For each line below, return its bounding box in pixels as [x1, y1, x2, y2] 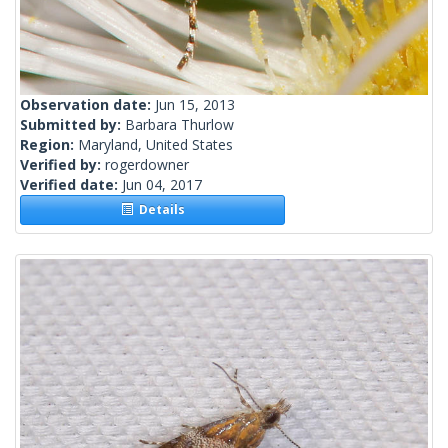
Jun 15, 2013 [155, 95, 235, 115]
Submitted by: [20, 115, 125, 135]
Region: [20, 135, 78, 155]
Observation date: [20, 95, 155, 115]
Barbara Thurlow [125, 115, 234, 135]
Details [132, 201, 185, 219]
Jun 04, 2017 [122, 175, 202, 195]
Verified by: [20, 155, 105, 175]
